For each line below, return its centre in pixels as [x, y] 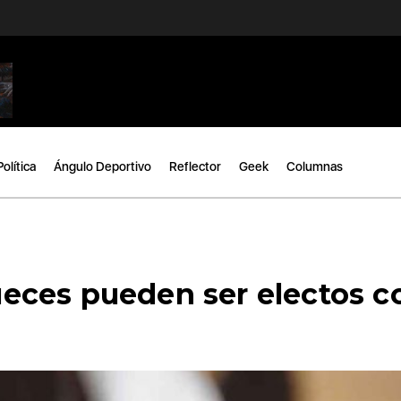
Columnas [315, 166]
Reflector [195, 166]
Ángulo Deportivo [102, 166]
